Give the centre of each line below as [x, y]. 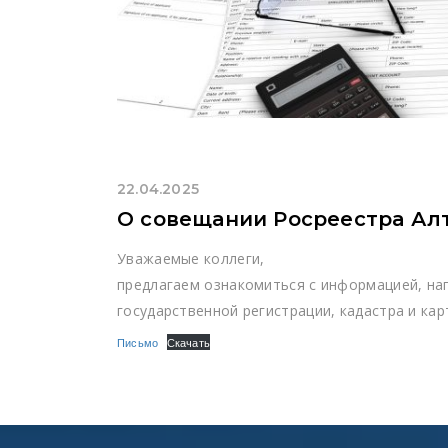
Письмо [138, 342]
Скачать [188, 342]
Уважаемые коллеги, [191, 259]
